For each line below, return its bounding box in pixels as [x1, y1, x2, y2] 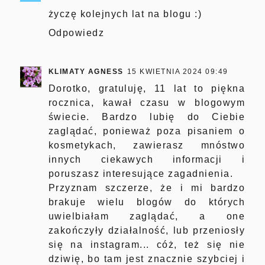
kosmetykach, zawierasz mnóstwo [48, 140, 245, 151]
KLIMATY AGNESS [48, 67, 124, 76]
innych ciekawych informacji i [48, 154, 245, 165]
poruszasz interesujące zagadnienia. [48, 169, 234, 179]
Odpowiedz [48, 28, 105, 38]
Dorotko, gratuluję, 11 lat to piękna [48, 83, 245, 94]
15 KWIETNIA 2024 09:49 [127, 67, 228, 76]
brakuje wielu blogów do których [48, 197, 245, 208]
